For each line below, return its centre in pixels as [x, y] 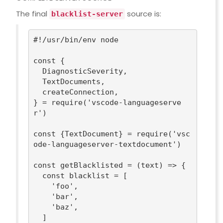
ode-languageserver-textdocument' [105, 144]
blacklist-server [87, 14]
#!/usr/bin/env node [76, 40]
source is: [143, 14]
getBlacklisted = [96, 165]
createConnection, [38, 92]
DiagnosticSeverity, [38, 71]
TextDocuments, [38, 81]
